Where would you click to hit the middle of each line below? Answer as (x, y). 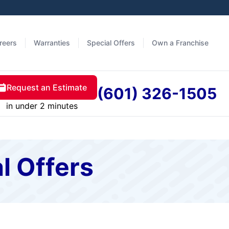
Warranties (52, 43)
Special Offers (111, 43)
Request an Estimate (47, 87)
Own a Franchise (180, 43)
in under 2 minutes (42, 106)
